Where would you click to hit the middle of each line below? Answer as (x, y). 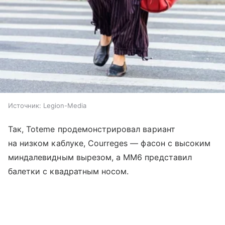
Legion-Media (65, 105)
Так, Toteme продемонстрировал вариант (92, 129)
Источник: (25, 105)
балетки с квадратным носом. (69, 171)
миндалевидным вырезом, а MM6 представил (100, 157)
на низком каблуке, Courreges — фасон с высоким (109, 143)
